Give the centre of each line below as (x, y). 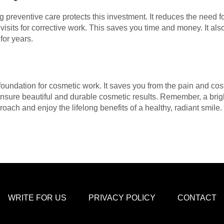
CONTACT (197, 197)
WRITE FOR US (37, 197)
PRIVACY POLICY (122, 197)
